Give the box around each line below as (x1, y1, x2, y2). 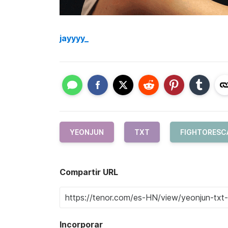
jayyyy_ (60, 33, 89, 44)
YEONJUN (70, 127, 104, 136)
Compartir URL (60, 166, 118, 177)
